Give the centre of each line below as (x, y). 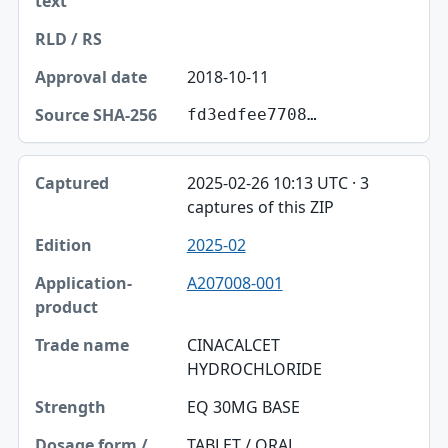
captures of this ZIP (260, 206)
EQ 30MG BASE (243, 406)
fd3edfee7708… (251, 114)
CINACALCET (233, 344)
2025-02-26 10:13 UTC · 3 (277, 182)
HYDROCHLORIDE (254, 368)
